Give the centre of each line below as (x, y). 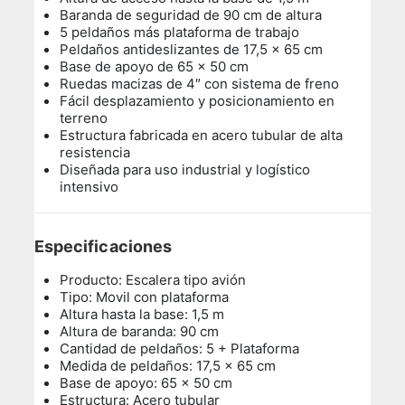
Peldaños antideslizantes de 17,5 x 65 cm (192, 49)
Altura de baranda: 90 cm (140, 331)
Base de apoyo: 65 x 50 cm (148, 382)
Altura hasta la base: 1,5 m (142, 314)
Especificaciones (105, 246)
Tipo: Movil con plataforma (145, 297)
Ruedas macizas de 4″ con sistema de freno (200, 83)
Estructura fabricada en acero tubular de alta (202, 135)
